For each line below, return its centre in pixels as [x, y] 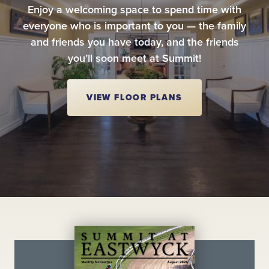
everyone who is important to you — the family [134, 26]
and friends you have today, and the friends [134, 42]
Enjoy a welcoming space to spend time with [134, 9]
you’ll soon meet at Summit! [134, 58]
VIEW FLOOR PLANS [134, 97]
